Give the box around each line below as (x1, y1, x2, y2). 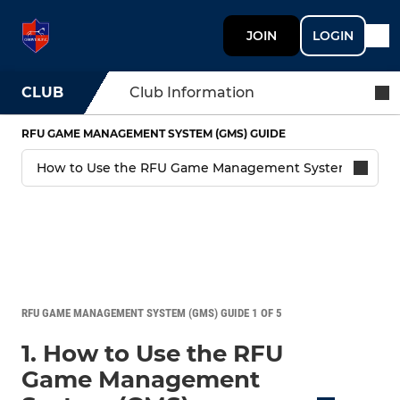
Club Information (129, 84, 254, 101)
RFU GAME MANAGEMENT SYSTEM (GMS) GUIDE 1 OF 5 (21, 306, 282, 320)
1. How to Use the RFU (21, 339, 283, 368)
